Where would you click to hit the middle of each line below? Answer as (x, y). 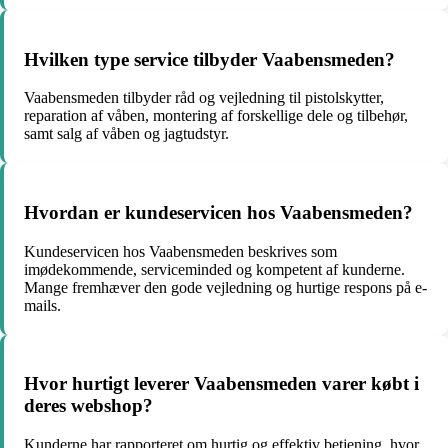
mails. (42, 305)
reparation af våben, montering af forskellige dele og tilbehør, (216, 116)
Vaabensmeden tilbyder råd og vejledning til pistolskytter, (204, 98)
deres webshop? (88, 406)
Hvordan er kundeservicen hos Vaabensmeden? (218, 213)
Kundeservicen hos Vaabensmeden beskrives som (180, 251)
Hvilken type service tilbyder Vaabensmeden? (209, 59)
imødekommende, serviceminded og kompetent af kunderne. (214, 269)
